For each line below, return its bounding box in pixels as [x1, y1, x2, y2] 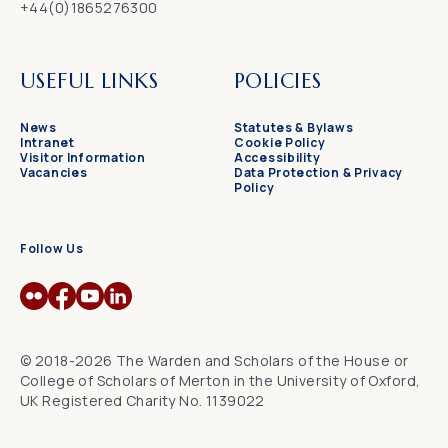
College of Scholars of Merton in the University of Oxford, [20, 371, 421, 391]
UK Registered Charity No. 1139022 [20, 391, 265, 411]
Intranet [20, 134, 75, 152]
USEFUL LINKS [20, 68, 159, 95]
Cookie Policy [234, 134, 326, 152]
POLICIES [234, 68, 322, 95]
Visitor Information [20, 149, 146, 167]
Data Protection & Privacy [234, 164, 404, 182]
